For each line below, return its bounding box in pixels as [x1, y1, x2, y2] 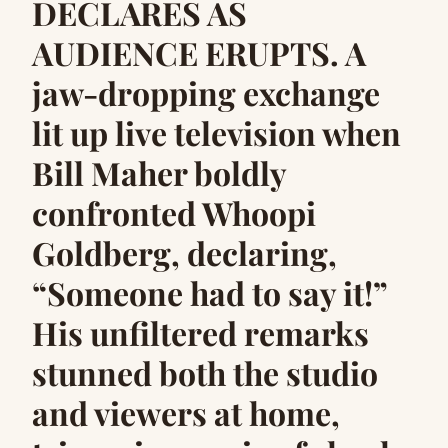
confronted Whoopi [32, 191, 316, 234]
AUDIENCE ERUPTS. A [32, 31, 366, 74]
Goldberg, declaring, [32, 231, 337, 274]
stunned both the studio [32, 351, 378, 394]
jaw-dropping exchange [32, 71, 380, 114]
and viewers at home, [32, 391, 340, 434]
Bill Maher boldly [32, 151, 286, 194]
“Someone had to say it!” [32, 271, 387, 314]
